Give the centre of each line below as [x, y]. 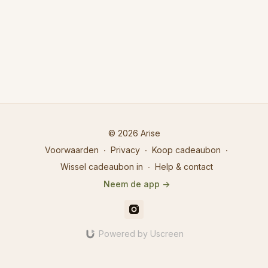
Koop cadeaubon [186, 150]
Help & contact [184, 167]
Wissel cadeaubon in [101, 167]
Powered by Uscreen [141, 234]
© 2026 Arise [134, 133]
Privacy [125, 150]
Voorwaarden [72, 150]
